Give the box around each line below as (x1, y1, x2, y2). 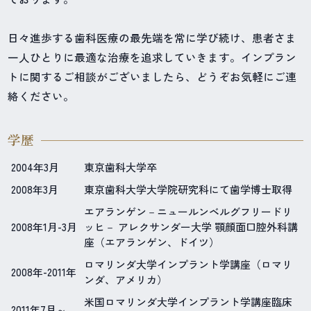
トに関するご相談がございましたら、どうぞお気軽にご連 (8, 69, 297, 85)
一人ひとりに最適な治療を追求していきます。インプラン (8, 49, 297, 65)
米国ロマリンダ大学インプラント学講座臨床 (84, 294, 293, 310)
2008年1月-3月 (11, 219, 78, 235)
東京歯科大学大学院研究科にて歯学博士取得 (84, 182, 293, 197)
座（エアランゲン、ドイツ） (84, 235, 220, 250)
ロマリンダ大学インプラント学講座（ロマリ (84, 257, 293, 272)
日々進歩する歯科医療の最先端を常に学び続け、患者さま (8, 30, 297, 46)
